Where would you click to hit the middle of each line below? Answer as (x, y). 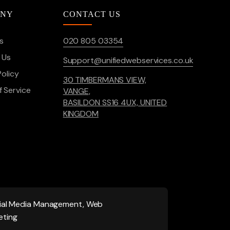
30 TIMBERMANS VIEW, (104, 80)
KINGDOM (81, 114)
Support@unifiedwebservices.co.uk (128, 60)
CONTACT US (92, 14)
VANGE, (77, 91)
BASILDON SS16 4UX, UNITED (115, 102)
